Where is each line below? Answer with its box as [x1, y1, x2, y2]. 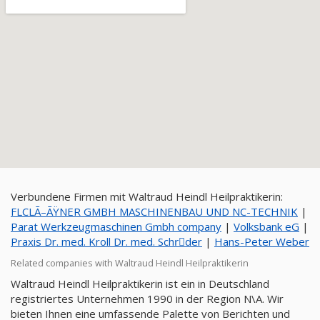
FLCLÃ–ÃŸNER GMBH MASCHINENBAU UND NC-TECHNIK [11, 204, 298, 219]
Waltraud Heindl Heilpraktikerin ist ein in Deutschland [11, 276, 269, 291]
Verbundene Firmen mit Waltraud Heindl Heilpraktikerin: [11, 189, 283, 204]
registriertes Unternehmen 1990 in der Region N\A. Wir [11, 291, 284, 306]
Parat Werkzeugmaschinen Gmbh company [11, 219, 221, 234]
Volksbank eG [234, 219, 299, 234]
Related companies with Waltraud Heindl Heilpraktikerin [11, 256, 249, 269]
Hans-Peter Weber [214, 234, 309, 249]
